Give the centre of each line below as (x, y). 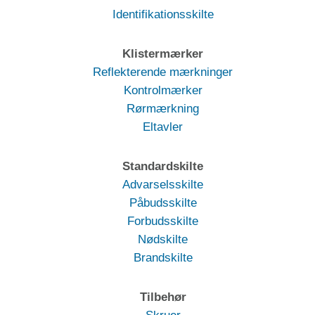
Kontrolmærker (163, 91)
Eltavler (163, 127)
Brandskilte (163, 258)
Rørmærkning (163, 109)
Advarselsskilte (163, 185)
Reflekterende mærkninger (163, 72)
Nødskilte (163, 240)
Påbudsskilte (163, 203)
